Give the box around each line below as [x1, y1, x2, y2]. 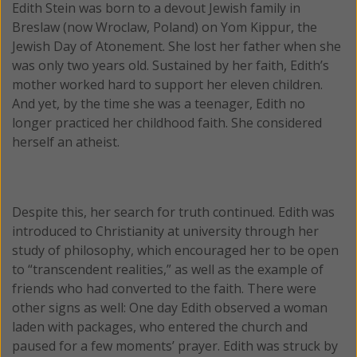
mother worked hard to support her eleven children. [12, 75, 323, 93]
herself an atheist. [12, 132, 120, 151]
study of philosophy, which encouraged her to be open [12, 241, 339, 259]
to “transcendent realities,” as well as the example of [12, 260, 324, 278]
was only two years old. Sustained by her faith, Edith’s [12, 56, 329, 74]
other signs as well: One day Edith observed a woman [12, 298, 328, 316]
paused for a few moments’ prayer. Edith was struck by [12, 336, 338, 355]
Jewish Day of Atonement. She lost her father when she [12, 37, 341, 55]
